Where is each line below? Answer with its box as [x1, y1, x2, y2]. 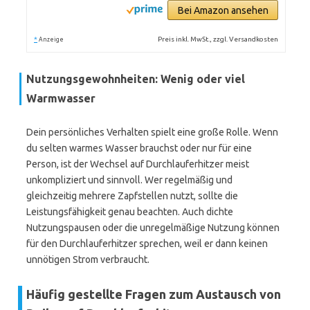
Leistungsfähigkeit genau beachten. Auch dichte [26, 206, 233, 217]
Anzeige [39, 36, 64, 43]
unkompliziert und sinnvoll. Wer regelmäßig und [26, 174, 232, 185]
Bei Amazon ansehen [177, 5, 268, 16]
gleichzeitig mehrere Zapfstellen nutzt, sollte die [26, 190, 238, 201]
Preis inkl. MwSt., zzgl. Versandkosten [158, 35, 279, 43]
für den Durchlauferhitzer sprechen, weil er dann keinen [26, 238, 268, 249]
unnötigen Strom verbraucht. [26, 254, 149, 265]
